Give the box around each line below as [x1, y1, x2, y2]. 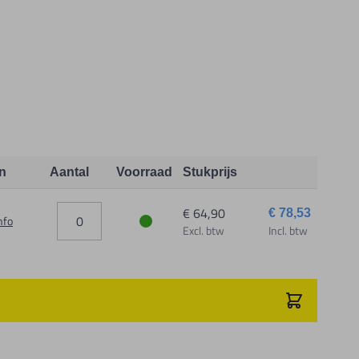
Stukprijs [182, 165, 237, 179]
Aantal [49, 165, 89, 179]
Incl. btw [268, 222, 308, 239]
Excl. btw [182, 222, 224, 239]
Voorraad [115, 165, 172, 179]
